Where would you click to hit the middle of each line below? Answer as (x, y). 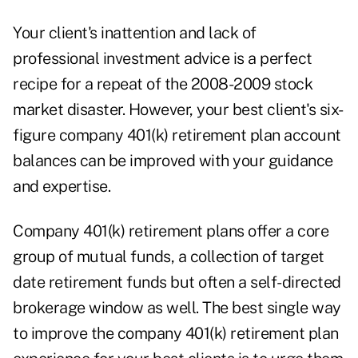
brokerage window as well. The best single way (177, 308)
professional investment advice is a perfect (163, 59)
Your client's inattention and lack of (135, 33)
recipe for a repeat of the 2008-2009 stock (163, 84)
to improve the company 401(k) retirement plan (176, 334)
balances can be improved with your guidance (173, 161)
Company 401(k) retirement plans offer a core (171, 231)
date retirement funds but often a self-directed (177, 282)
